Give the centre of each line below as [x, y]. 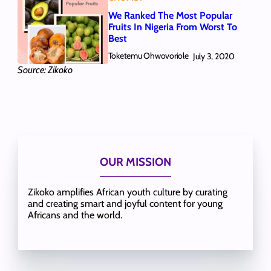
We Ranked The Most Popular [170, 15]
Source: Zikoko [45, 70]
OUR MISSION [135, 162]
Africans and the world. [75, 215]
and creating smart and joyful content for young [125, 204]
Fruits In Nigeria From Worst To [172, 27]
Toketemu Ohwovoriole [148, 56]
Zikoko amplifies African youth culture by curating [127, 192]
